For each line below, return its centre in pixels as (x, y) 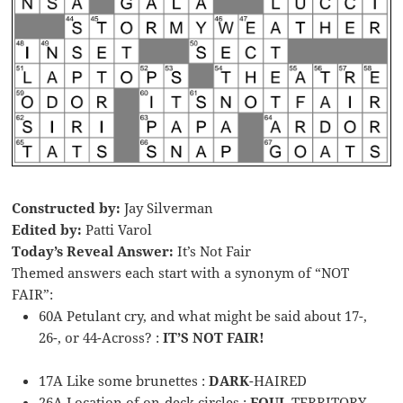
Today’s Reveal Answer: (93, 251)
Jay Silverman (167, 208)
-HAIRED (278, 381)
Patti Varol (117, 230)
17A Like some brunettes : (124, 381)
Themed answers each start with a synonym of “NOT (181, 273)
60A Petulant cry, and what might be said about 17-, (203, 316)
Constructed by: (67, 208)
